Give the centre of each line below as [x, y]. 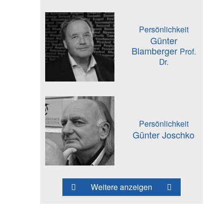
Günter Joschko [164, 134]
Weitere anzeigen [122, 187]
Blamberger [155, 50]
